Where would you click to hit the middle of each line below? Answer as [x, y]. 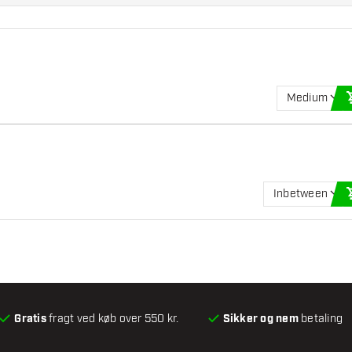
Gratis [30, 319]
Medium [307, 97]
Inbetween [301, 193]
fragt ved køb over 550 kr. [112, 318]
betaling [321, 318]
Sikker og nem [260, 319]
